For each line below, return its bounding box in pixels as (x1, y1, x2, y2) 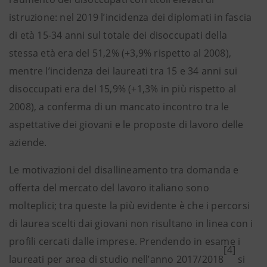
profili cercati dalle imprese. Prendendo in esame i (9, 235, 241, 248)
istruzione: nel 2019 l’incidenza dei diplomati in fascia (9, 11, 252, 24)
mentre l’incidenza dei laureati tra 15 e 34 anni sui (9, 64, 238, 77)
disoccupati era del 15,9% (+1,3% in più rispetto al (9, 82, 237, 95)
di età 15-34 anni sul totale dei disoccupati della (9, 29, 228, 42)
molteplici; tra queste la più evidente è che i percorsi (9, 199, 250, 212)
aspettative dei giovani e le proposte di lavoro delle (9, 118, 244, 131)
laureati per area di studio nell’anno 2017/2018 (9, 253, 224, 266)
